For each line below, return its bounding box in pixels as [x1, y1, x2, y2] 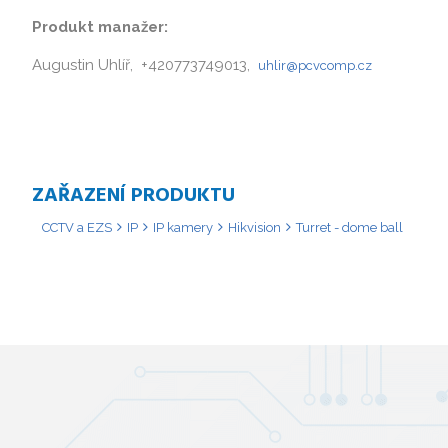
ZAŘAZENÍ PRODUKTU [32, 179, 235, 212]
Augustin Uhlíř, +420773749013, [32, 55, 258, 74]
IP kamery [153, 219, 213, 235]
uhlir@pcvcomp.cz [258, 57, 372, 73]
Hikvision [228, 219, 281, 235]
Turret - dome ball [296, 219, 403, 235]
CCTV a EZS [42, 219, 112, 235]
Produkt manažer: [32, 17, 168, 36]
